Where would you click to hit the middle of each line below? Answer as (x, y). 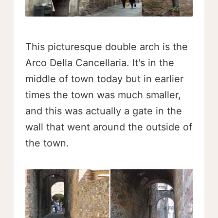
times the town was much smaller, (103, 95)
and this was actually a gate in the (104, 111)
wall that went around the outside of (109, 127)
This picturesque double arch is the (107, 46)
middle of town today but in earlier (104, 79)
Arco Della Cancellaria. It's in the (100, 63)
